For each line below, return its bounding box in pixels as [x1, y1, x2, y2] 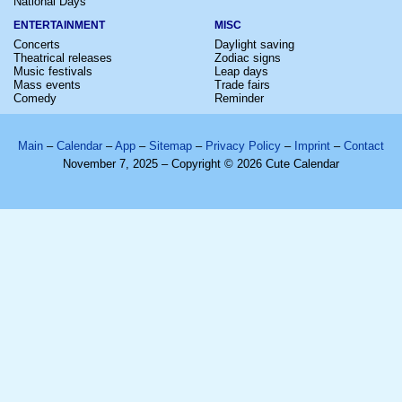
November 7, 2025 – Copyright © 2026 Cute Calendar [63, 156, 339, 170]
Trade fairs [214, 77, 270, 92]
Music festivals [13, 64, 92, 78]
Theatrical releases [13, 50, 112, 65]
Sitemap [149, 138, 192, 153]
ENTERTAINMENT [13, 18, 105, 31]
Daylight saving [214, 37, 294, 51]
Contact [344, 138, 384, 153]
